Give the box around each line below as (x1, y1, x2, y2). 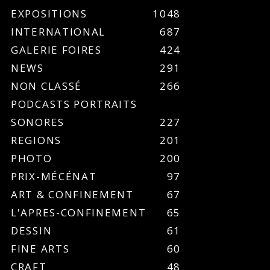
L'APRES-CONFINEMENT (11, 206, 146, 219)
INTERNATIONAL (11, 25, 106, 39)
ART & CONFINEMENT (11, 187, 134, 201)
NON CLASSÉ (11, 79, 82, 93)
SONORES (11, 115, 64, 129)
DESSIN (11, 224, 52, 237)
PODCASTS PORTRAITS (11, 97, 137, 111)
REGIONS (11, 133, 61, 147)
